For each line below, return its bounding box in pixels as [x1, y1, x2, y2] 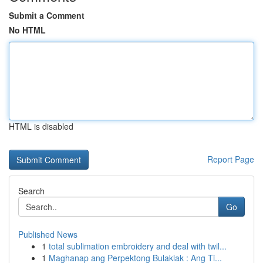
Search [18, 185, 45, 197]
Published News [18, 228, 77, 240]
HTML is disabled [9, 120, 73, 132]
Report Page [207, 153, 254, 165]
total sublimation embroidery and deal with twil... [49, 240, 227, 252]
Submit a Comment [9, 9, 85, 21]
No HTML [9, 24, 46, 36]
